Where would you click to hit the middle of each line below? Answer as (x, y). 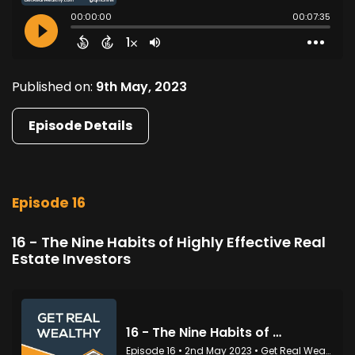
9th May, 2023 (141, 86)
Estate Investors (71, 259)
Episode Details (80, 125)
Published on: (54, 86)
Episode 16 (49, 203)
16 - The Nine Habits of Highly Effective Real (169, 242)
